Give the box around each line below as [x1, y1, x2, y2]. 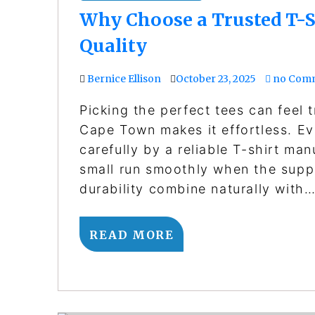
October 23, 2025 [176, 72, 256, 85]
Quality [79, 34, 147, 57]
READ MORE [89, 227, 174, 242]
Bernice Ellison [87, 72, 161, 85]
